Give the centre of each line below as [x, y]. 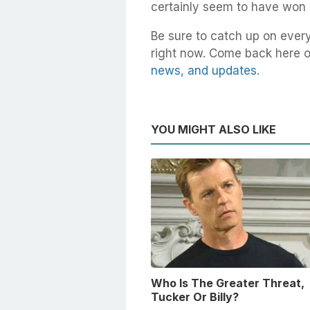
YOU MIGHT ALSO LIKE [213, 130]
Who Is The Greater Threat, [228, 283]
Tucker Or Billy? [195, 297]
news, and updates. [205, 71]
